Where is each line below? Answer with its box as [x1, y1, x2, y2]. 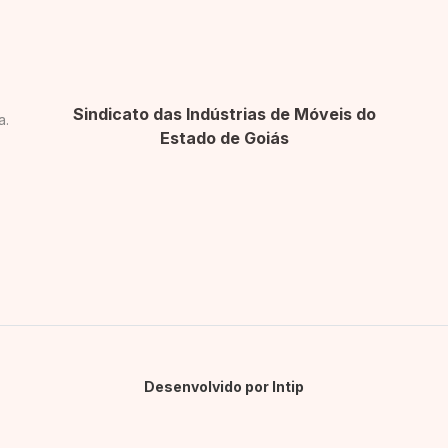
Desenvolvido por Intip [144, 378, 304, 395]
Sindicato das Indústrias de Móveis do [72, 103, 376, 124]
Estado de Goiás [159, 127, 289, 148]
